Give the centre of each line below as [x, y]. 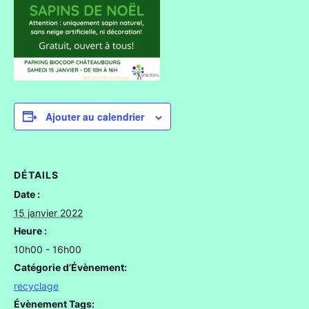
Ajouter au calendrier [95, 116]
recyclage [36, 286]
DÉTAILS [36, 175]
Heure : [30, 230]
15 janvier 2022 [48, 212]
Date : [27, 194]
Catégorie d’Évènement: [70, 267]
